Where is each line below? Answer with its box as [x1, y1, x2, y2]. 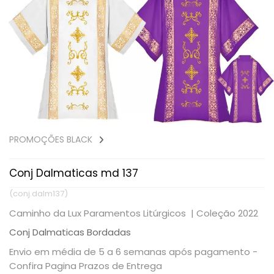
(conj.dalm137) [9, 188, 68, 199]
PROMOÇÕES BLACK [9, 133, 92, 146]
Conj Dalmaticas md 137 [9, 166, 138, 180]
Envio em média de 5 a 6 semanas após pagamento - [9, 245, 257, 258]
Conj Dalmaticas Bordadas [9, 226, 131, 239]
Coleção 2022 [196, 207, 258, 220]
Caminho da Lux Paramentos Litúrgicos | [9, 207, 196, 220]
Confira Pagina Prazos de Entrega [9, 259, 162, 272]
